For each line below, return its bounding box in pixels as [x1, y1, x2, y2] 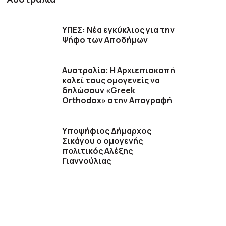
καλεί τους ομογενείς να [62, 74, 160, 86]
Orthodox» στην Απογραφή [62, 94, 173, 106]
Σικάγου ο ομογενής [62, 135, 143, 146]
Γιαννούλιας [62, 155, 111, 166]
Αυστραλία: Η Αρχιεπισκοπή [62, 64, 176, 76]
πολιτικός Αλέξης [62, 145, 133, 156]
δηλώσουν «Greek [62, 84, 136, 96]
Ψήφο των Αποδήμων [62, 34, 148, 45]
